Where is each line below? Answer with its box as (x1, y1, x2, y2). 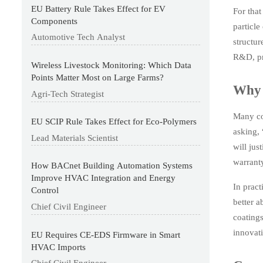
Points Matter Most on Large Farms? (31, 72, 164, 82)
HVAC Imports (31, 242, 86, 252)
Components (31, 16, 78, 26)
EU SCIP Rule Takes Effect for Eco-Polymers (31, 117, 197, 127)
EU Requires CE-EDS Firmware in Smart (31, 230, 181, 240)
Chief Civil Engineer (31, 202, 107, 212)
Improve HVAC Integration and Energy (31, 173, 176, 183)
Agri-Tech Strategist (31, 89, 104, 99)
